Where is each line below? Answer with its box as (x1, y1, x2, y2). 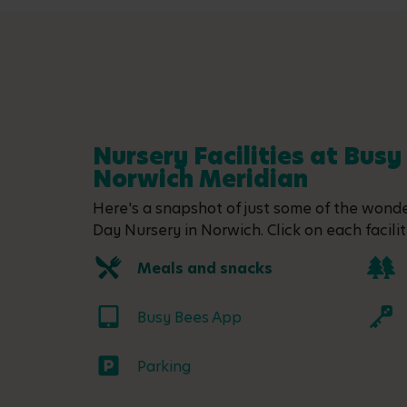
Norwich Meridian (93, 164, 308, 196)
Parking (137, 356, 191, 378)
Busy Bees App (137, 307, 242, 329)
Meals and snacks (137, 258, 273, 280)
